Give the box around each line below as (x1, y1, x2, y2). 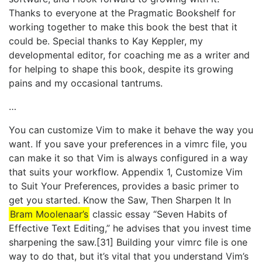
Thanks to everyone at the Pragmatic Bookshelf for (9, 7, 236, 19)
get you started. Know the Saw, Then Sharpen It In (9, 194, 231, 206)
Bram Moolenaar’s (10, 208, 88, 220)
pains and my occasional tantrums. (9, 77, 163, 89)
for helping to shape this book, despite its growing (9, 63, 233, 75)
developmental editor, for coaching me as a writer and (9, 49, 250, 61)
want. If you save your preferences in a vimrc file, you (9, 138, 247, 150)
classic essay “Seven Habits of (89, 208, 227, 220)
